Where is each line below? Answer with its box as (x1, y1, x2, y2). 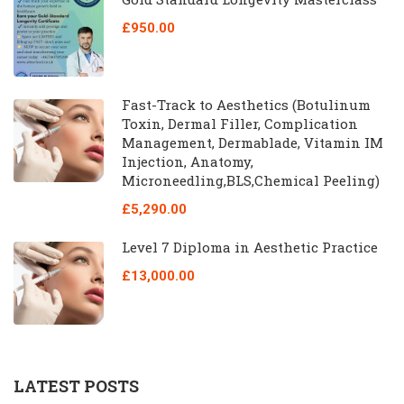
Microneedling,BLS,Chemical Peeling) (122, 170, 380, 189)
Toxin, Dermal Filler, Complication (122, 114, 358, 133)
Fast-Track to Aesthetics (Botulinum (122, 95, 371, 114)
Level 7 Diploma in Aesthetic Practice (122, 237, 378, 256)
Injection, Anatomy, (122, 151, 253, 170)
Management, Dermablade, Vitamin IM (122, 133, 383, 151)
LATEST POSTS (14, 374, 139, 397)
